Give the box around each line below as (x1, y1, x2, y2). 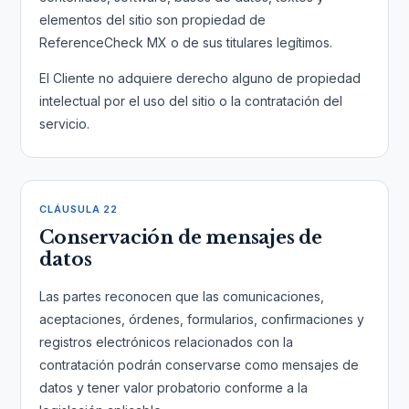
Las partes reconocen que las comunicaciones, (39, 288, 325, 304)
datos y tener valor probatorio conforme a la (39, 380, 309, 395)
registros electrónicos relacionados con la (39, 334, 294, 350)
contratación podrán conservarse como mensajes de (39, 357, 360, 372)
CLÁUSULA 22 (39, 203, 119, 215)
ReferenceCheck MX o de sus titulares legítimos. (39, 35, 333, 50)
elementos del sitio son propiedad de (39, 12, 267, 27)
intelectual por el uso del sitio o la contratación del (39, 93, 343, 109)
